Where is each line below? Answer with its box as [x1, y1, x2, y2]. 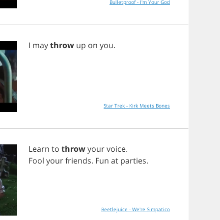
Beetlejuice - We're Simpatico [101, 206, 170, 213]
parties [120, 155, 146, 166]
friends [65, 155, 91, 166]
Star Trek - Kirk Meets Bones [104, 102, 170, 109]
